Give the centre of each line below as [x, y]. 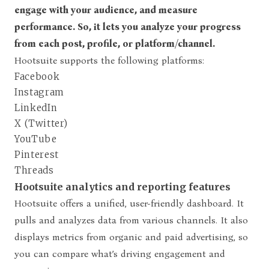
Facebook [37, 76]
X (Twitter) [41, 123]
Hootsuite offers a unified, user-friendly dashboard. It [129, 203]
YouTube [36, 139]
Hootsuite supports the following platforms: [109, 60]
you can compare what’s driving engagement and [120, 253]
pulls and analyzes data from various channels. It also [131, 220]
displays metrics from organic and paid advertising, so [131, 237]
